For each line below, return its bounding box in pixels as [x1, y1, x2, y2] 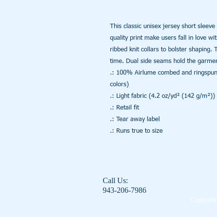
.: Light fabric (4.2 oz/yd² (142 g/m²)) [110, 93, 215, 100]
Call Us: [103, 176, 128, 185]
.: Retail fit [110, 105, 139, 111]
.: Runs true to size [110, 128, 163, 135]
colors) [110, 81, 129, 88]
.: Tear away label [110, 116, 160, 123]
